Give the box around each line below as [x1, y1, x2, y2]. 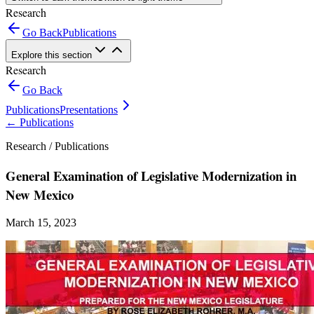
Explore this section [11, 50, 92, 60]
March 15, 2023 [6, 217, 76, 229]
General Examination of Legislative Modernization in [6, 165, 296, 185]
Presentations [60, 104, 118, 116]
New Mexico [6, 184, 74, 204]
